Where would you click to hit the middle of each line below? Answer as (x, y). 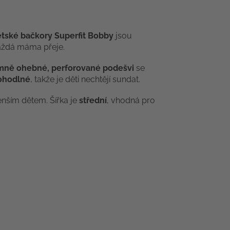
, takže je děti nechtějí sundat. (85, 80)
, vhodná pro (131, 101)
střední (93, 101)
